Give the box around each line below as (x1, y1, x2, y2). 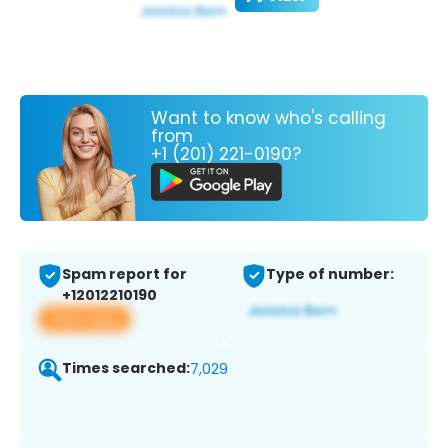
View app (50, 308, 119, 330)
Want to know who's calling (151, 105, 386, 130)
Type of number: (266, 264, 394, 285)
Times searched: (62, 358, 190, 379)
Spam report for (62, 264, 187, 285)
